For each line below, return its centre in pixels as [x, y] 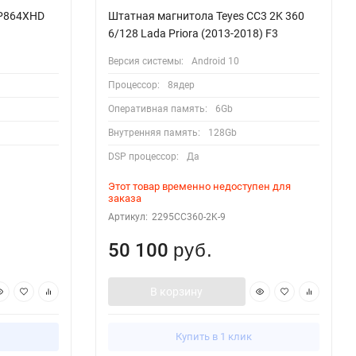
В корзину [177, 291]
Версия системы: [145, 61]
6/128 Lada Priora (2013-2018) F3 [193, 33]
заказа [124, 198]
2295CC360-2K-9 [188, 217]
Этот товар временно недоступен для [199, 186]
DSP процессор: [143, 156]
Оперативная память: [157, 108]
